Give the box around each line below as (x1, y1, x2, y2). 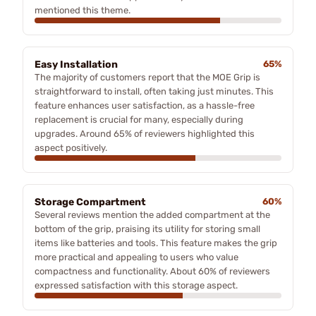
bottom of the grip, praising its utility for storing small (35, 223, 260, 234)
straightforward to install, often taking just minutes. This (35, 85, 274, 97)
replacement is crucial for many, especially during (35, 114, 243, 125)
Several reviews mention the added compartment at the (35, 209, 270, 220)
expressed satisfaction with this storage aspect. (35, 279, 238, 291)
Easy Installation (35, 58, 118, 71)
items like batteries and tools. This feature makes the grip (35, 237, 277, 248)
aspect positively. (35, 142, 107, 153)
